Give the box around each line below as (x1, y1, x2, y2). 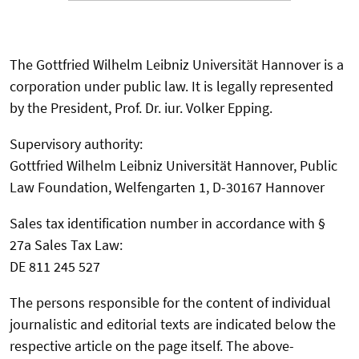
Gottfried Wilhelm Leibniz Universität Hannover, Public (10, 156, 337, 175)
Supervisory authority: (10, 135, 143, 154)
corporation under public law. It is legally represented (10, 77, 333, 96)
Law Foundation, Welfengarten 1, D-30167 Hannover (10, 178, 325, 197)
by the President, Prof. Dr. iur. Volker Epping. (10, 99, 272, 118)
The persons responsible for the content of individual (10, 293, 331, 313)
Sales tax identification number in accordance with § (10, 214, 325, 233)
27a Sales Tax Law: (10, 236, 126, 255)
